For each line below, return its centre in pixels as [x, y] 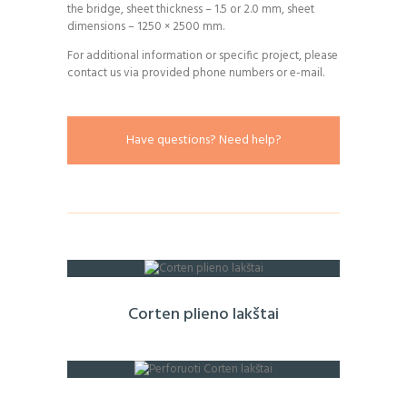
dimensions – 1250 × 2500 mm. [146, 26]
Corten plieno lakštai [203, 315]
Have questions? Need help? [203, 141]
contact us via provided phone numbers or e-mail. [196, 73]
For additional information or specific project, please [203, 55]
